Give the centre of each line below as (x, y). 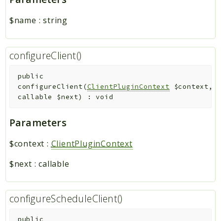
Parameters (38, 122)
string (55, 20)
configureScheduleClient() (66, 198)
